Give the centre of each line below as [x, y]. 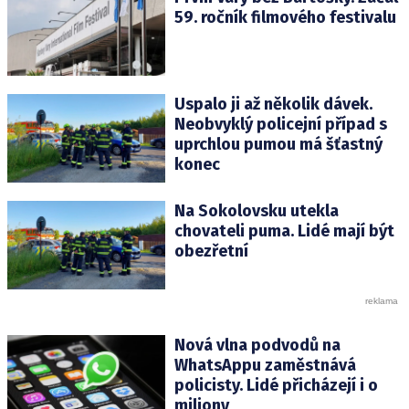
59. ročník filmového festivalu [285, 17]
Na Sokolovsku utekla [256, 211]
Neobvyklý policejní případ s [280, 124]
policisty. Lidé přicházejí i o [276, 386]
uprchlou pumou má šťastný [278, 144]
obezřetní [211, 251]
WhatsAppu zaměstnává [265, 366]
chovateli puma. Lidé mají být [284, 231]
